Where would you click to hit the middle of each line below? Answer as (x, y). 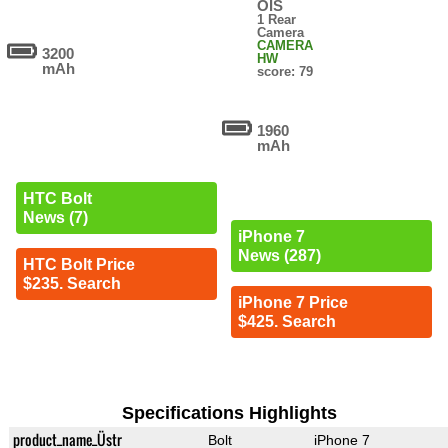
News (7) (55, 217)
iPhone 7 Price (292, 303)
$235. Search (71, 283)
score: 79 (285, 72)
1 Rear (277, 20)
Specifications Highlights (229, 413)
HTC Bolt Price (78, 264)
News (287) (279, 256)
